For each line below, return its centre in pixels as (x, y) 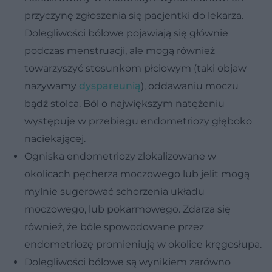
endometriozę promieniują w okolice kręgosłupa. (143, 245)
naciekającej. (55, 139)
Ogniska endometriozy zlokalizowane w (120, 157)
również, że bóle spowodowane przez (114, 227)
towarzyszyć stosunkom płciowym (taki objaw (135, 69)
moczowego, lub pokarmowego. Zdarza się (127, 209)
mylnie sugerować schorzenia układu (114, 192)
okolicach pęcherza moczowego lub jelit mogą (137, 174)
